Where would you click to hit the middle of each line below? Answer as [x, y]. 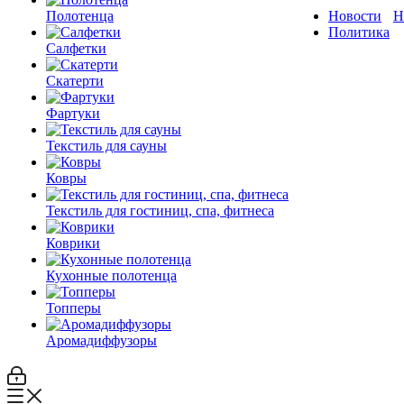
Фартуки [73, 113]
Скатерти [75, 81]
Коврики [73, 243]
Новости [355, 16]
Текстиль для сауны [106, 146]
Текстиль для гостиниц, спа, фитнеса [160, 211]
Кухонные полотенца [111, 275]
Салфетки [76, 48]
